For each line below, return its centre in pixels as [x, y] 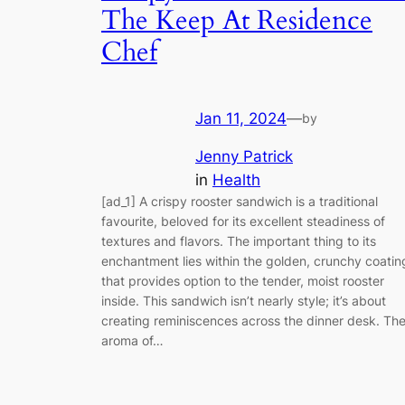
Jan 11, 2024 [241, 118]
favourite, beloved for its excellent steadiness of [243, 221]
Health [236, 180]
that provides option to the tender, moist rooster [243, 281]
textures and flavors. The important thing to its [239, 241]
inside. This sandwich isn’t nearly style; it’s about [244, 301]
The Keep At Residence [237, 21]
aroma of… [132, 341]
